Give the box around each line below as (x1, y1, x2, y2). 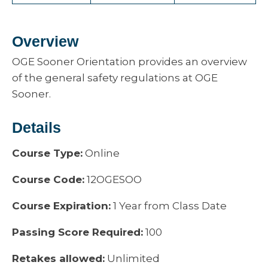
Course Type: (12, 147, 83, 159)
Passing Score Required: (12, 226, 143, 238)
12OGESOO (84, 173, 142, 185)
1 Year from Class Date (111, 200, 227, 212)
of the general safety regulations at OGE (12, 72, 218, 84)
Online (83, 147, 120, 159)
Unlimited (105, 252, 160, 264)
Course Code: (12, 173, 84, 185)
